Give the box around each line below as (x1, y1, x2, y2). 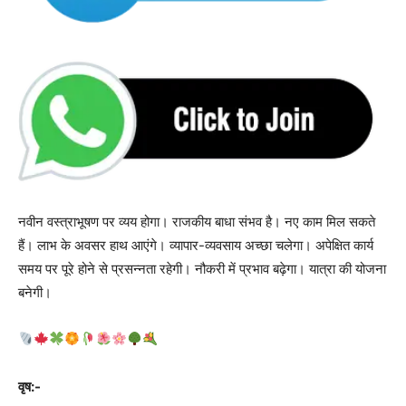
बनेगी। (18, 283, 52, 301)
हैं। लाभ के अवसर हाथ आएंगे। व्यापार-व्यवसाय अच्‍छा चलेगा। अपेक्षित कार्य (18, 236, 373, 254)
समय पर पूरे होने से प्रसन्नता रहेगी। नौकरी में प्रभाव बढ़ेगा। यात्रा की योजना (18, 259, 386, 277)
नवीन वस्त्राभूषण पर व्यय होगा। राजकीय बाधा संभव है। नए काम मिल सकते (18, 212, 375, 230)
